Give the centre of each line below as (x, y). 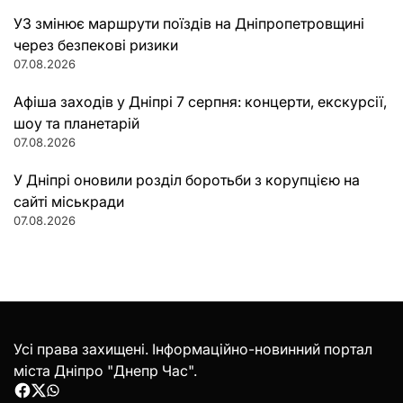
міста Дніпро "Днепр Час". (105, 370)
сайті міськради (69, 201)
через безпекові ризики (96, 45)
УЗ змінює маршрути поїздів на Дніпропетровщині (189, 23)
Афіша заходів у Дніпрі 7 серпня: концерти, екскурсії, (200, 101)
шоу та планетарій (76, 123)
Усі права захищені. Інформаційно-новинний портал (193, 349)
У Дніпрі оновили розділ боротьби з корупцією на (187, 179)
